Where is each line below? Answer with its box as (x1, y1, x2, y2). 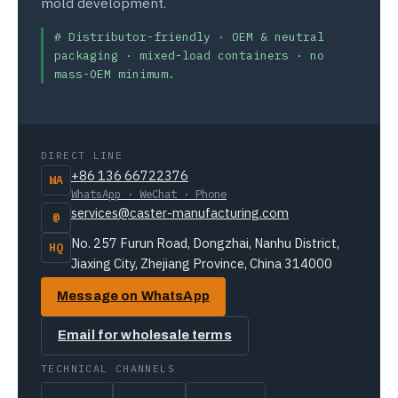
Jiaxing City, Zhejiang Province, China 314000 (71, 254, 332, 272)
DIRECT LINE (41, 147, 123, 162)
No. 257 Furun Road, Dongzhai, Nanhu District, (71, 234, 339, 251)
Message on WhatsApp (57, 289, 210, 304)
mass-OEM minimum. (54, 66, 175, 82)
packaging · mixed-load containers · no (54, 47, 324, 63)
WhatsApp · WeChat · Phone (71, 186, 227, 201)
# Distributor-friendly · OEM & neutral (54, 28, 324, 44)
